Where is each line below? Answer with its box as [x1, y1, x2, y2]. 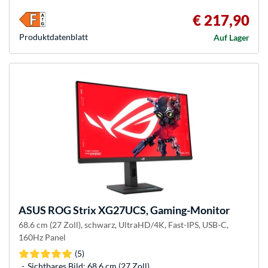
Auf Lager [214, 32, 249, 43]
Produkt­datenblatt [19, 32, 88, 42]
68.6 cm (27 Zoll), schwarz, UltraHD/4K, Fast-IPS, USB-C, [19, 220, 229, 230]
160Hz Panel [19, 232, 66, 243]
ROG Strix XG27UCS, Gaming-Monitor [46, 203, 230, 217]
